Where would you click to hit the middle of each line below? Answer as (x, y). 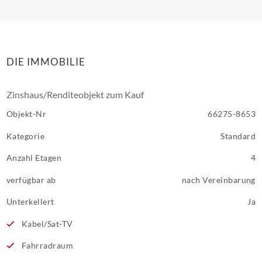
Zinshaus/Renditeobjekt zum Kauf (75, 94)
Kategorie (26, 136)
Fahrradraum (46, 245)
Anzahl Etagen (34, 158)
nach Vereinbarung (218, 180)
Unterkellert (30, 201)
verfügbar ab (31, 180)
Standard (238, 136)
